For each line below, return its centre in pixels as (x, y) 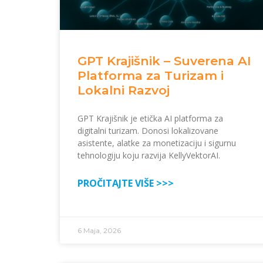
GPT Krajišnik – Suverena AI (164, 61)
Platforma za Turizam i (151, 76)
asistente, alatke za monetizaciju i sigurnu (157, 143)
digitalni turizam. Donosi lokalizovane (148, 131)
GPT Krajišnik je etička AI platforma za (150, 119)
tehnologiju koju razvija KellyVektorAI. (149, 156)
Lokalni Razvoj (124, 90)
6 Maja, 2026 (99, 231)
